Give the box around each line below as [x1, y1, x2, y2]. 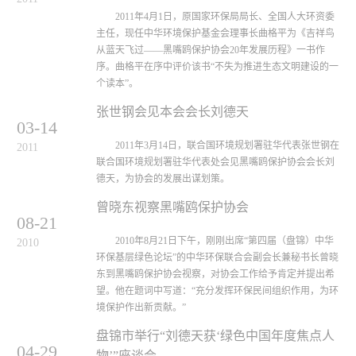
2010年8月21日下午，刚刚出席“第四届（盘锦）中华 [96, 235, 334, 246]
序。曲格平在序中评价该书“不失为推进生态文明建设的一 [96, 61, 339, 72]
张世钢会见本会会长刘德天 [96, 105, 249, 118]
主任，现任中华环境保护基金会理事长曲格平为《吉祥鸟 [96, 28, 335, 39]
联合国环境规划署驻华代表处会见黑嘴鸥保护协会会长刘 [96, 157, 335, 168]
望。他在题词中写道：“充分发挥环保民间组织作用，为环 [96, 285, 339, 296]
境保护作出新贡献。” [96, 302, 186, 313]
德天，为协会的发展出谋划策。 [96, 173, 230, 184]
